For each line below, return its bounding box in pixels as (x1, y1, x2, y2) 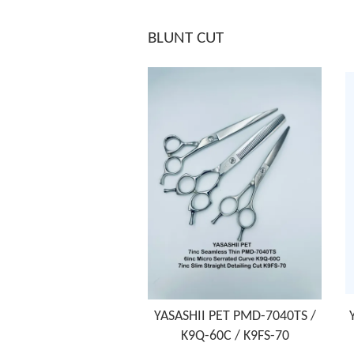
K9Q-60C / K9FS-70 (180, 329, 289, 345)
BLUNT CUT (148, 29, 224, 47)
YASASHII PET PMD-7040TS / (153, 309, 316, 325)
